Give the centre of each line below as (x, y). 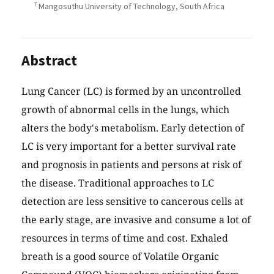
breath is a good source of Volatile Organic (120, 257)
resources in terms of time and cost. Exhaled (125, 238)
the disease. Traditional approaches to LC (118, 183)
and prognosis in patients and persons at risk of (131, 165)
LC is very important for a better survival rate (129, 146)
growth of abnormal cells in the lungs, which (125, 110)
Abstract (49, 61)
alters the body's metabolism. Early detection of (133, 128)
